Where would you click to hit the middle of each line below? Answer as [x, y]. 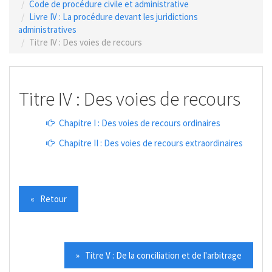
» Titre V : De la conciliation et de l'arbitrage [159, 255]
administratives [47, 29]
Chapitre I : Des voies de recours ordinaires [139, 123]
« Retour [49, 199]
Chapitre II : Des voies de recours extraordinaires [150, 143]
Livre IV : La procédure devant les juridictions [114, 16]
